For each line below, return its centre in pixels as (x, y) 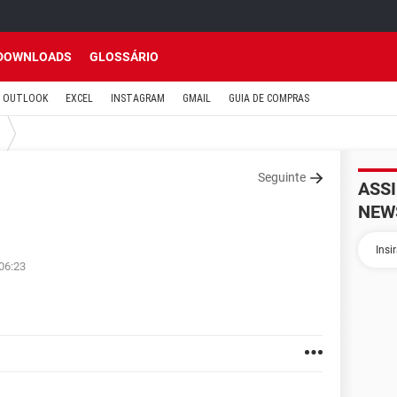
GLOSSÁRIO (124, 57)
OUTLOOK (25, 98)
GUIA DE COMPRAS (269, 98)
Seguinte (282, 177)
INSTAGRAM (138, 98)
